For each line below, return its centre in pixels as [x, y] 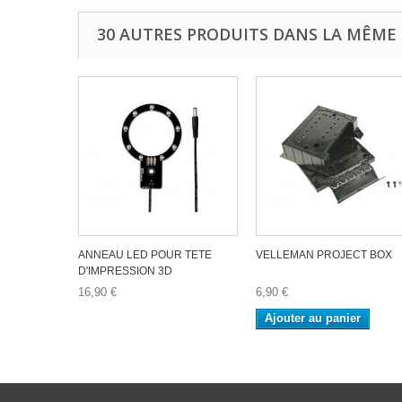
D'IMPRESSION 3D [125, 271]
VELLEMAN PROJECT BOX [324, 255]
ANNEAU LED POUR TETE [145, 255]
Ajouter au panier [313, 318]
